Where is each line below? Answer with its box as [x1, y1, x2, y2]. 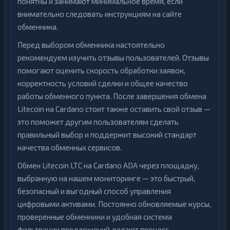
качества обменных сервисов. [17, 143, 122, 152]
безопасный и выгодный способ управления [17, 186, 171, 196]
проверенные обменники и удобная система [17, 212, 172, 221]
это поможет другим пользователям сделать [17, 117, 179, 126]
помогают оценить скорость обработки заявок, [17, 66, 185, 75]
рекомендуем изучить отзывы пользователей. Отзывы [17, 53, 209, 62]
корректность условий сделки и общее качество [17, 79, 188, 88]
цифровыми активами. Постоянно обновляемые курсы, [17, 199, 211, 208]
